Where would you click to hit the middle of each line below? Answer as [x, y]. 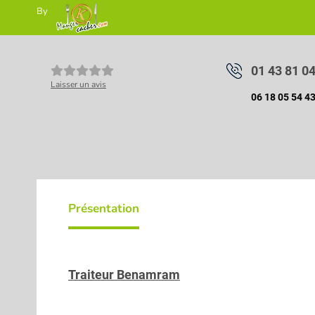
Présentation [104, 208]
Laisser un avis [78, 84]
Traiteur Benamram [124, 275]
